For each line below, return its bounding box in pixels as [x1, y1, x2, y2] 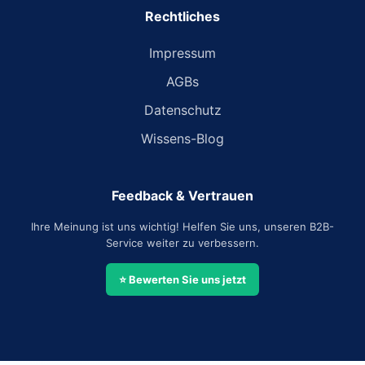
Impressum [149, 45, 216, 61]
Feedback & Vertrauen [112, 187, 253, 204]
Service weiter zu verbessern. [106, 236, 259, 249]
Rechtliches [145, 8, 220, 24]
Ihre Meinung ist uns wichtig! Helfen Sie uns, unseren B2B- [31, 220, 334, 233]
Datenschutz [143, 102, 222, 118]
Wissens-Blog [141, 130, 224, 147]
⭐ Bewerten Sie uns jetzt [119, 273, 246, 286]
